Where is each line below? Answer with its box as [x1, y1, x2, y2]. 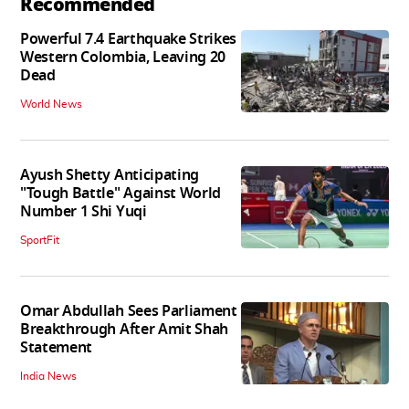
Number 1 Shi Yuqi [20, 200, 147, 223]
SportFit [20, 234, 59, 246]
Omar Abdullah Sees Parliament [20, 299, 237, 322]
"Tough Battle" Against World [20, 182, 222, 204]
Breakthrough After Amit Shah [20, 318, 229, 341]
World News [20, 98, 82, 110]
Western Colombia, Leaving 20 [20, 46, 226, 68]
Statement [20, 336, 93, 359]
